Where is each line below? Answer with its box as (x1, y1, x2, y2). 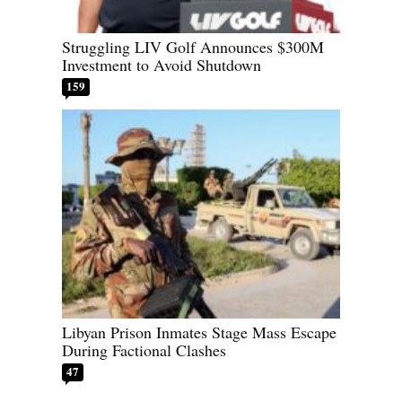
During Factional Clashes (62, 338, 226, 361)
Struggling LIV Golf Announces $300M (62, 36, 324, 58)
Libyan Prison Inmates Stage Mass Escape (62, 320, 336, 343)
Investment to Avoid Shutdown (62, 54, 261, 76)
